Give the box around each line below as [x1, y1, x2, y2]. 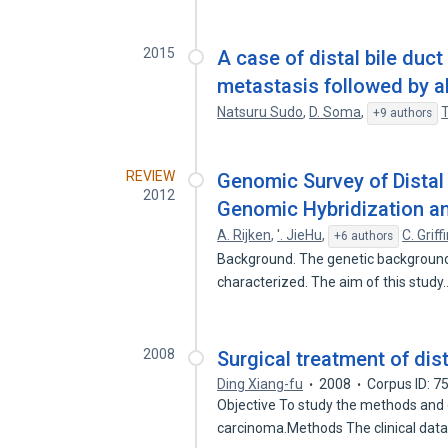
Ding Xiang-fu [217, 376, 304, 392]
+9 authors [373, 106, 433, 120]
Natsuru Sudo [217, 104, 304, 120]
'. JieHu [277, 227, 323, 243]
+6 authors [334, 229, 394, 243]
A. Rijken [217, 227, 272, 243]
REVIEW [126, 168, 176, 184]
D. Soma [309, 104, 362, 120]
